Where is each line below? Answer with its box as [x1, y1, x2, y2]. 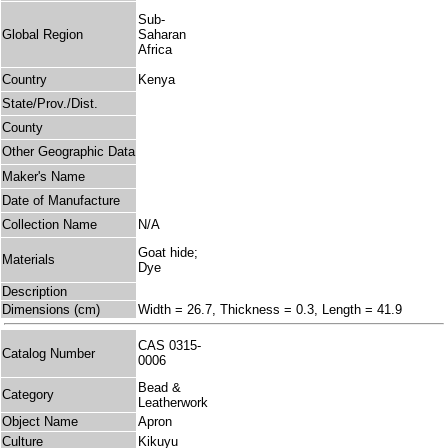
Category [2, 387, 54, 403]
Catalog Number [2, 345, 95, 361]
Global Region [2, 27, 83, 43]
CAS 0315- [138, 338, 201, 354]
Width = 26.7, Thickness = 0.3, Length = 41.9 [138, 302, 402, 318]
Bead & [138, 380, 181, 396]
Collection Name [2, 217, 97, 233]
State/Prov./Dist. [2, 96, 98, 112]
